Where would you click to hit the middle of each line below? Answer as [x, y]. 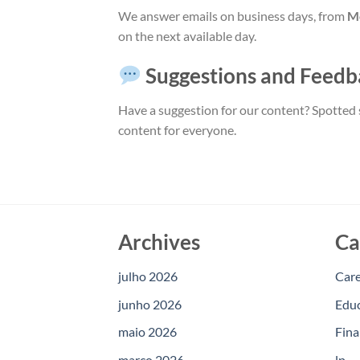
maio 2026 [147, 332]
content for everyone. [177, 129]
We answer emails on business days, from [233, 15]
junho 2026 [150, 304]
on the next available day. [187, 35]
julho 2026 [148, 276]
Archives [159, 242]
